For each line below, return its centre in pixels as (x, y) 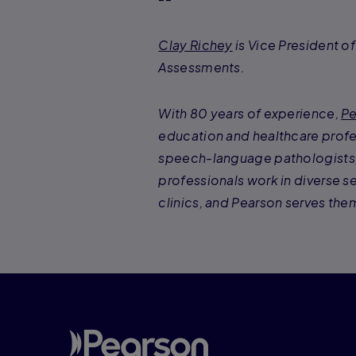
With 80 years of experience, (250, 113)
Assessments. (202, 67)
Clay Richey (195, 44)
